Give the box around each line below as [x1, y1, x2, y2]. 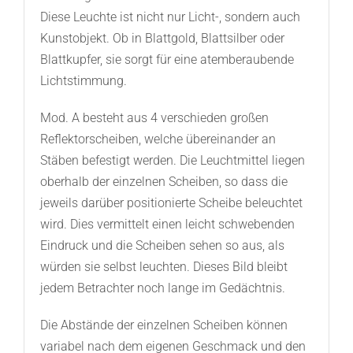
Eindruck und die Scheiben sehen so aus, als [39, 238, 284, 254]
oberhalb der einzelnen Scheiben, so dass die [39, 174, 288, 190]
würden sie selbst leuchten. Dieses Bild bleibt [39, 259, 288, 275]
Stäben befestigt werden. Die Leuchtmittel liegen [39, 153, 305, 169]
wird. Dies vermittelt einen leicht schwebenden [39, 217, 295, 232]
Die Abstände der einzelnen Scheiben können [39, 318, 288, 333]
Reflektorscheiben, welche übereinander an [39, 132, 276, 147]
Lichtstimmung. [39, 73, 127, 89]
